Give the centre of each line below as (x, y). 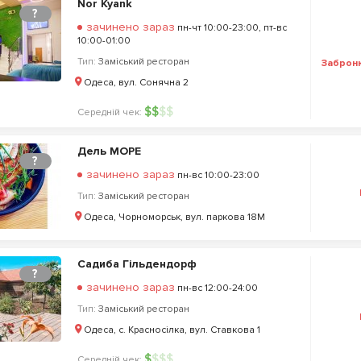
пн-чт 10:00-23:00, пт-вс (230, 28)
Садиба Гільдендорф (137, 264)
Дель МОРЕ (109, 151)
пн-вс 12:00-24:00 (216, 288)
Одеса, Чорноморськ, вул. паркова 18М (174, 217)
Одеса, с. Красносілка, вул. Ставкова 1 (172, 330)
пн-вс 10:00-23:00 (217, 175)
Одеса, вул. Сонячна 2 (136, 83)
